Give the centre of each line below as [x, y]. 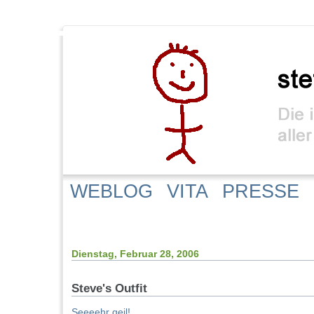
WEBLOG [111, 191]
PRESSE [261, 191]
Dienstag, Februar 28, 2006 [135, 254]
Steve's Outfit [109, 289]
